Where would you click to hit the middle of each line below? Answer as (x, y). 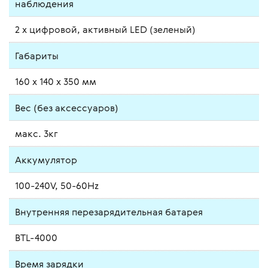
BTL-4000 (36, 237)
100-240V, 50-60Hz (57, 185)
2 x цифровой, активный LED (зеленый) (105, 29)
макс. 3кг (36, 133)
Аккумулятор (46, 159)
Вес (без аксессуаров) (67, 107)
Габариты (37, 55)
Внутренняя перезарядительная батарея (109, 211)
